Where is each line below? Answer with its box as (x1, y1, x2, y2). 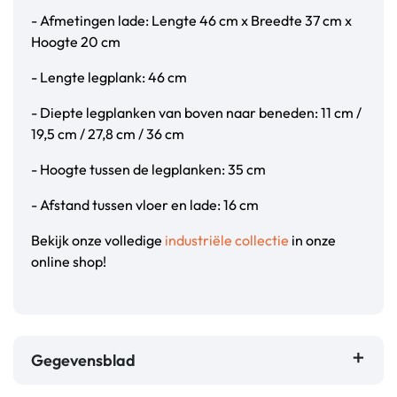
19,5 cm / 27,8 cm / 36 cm (31, 125, 184, 144)
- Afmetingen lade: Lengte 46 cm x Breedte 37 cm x (31, 12, 352, 30)
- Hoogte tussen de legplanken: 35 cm (31, 160, 266, 179)
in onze (289, 231, 336, 250)
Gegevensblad (31, 350, 136, 371)
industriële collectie (165, 231, 289, 250)
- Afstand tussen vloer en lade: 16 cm (31, 196, 259, 214)
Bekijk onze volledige (31, 231, 165, 250)
